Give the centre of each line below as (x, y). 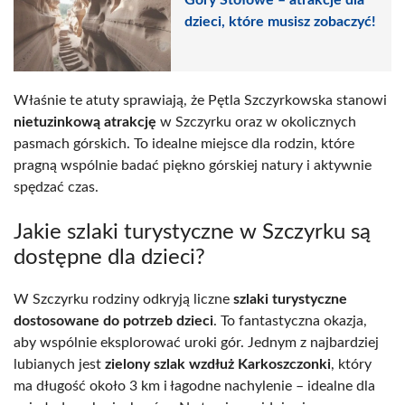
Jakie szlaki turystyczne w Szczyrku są (192, 232)
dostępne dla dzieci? (109, 257)
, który (351, 364)
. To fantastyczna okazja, (290, 320)
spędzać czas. (56, 187)
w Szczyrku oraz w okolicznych (256, 122)
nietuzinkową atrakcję (85, 122)
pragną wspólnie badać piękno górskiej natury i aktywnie (193, 165)
